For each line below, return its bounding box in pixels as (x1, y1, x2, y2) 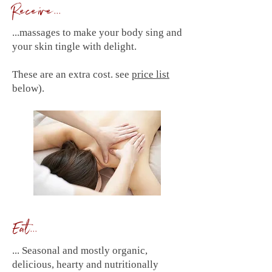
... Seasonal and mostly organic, (12, 245, 148, 256)
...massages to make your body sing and (12, 27, 182, 38)
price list (132, 69, 169, 80)
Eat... (12, 217, 37, 246)
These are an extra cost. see (12, 69, 132, 80)
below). (12, 83, 44, 94)
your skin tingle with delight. (12, 41, 137, 52)
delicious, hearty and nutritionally (12, 259, 158, 270)
